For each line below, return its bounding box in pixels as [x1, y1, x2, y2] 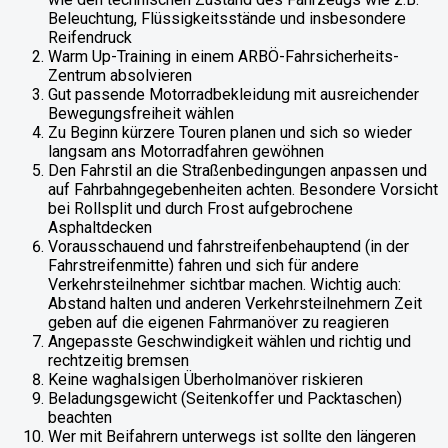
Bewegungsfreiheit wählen [48, 104, 234, 124]
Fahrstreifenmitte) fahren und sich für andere [48, 256, 359, 276]
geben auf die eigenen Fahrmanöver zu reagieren [48, 313, 389, 333]
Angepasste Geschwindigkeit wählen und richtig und [48, 332, 411, 352]
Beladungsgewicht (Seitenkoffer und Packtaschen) [48, 389, 402, 409]
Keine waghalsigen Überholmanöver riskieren [48, 370, 363, 390]
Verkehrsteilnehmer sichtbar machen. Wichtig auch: [48, 275, 401, 295]
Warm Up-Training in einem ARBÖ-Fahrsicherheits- [48, 47, 399, 67]
